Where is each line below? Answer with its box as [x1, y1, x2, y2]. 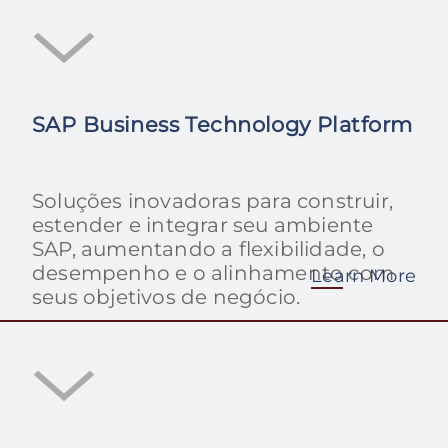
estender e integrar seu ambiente [32, 213, 374, 238]
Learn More [311, 265, 416, 288]
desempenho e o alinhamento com [32, 261, 395, 286]
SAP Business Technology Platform [32, 112, 413, 138]
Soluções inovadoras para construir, [32, 189, 394, 214]
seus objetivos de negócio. [32, 285, 301, 310]
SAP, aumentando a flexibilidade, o [32, 237, 385, 262]
